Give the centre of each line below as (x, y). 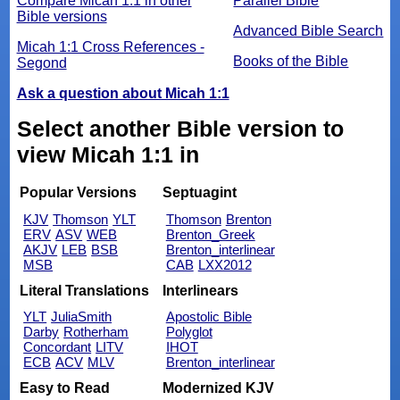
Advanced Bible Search (308, 30)
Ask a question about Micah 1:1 (123, 93)
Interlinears (200, 290)
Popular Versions (79, 193)
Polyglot (189, 332)
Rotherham (96, 332)
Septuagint (199, 193)
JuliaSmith (82, 317)
